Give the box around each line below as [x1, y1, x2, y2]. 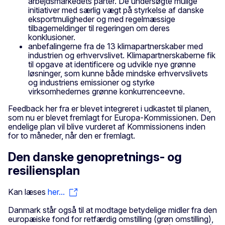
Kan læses [8, 187, 48, 197]
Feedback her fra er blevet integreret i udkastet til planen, [8, 103, 211, 114]
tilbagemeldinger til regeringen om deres [28, 23, 170, 34]
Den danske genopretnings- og [8, 150, 182, 165]
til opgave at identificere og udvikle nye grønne [28, 59, 196, 70]
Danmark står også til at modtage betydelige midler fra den [8, 204, 217, 215]
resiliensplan [8, 163, 80, 178]
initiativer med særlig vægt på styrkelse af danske [28, 5, 204, 16]
